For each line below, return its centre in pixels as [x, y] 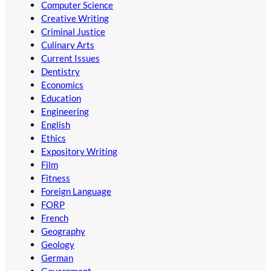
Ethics [54, 138]
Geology [58, 245]
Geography [63, 231]
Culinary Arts [68, 45]
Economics [62, 85]
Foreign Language [76, 191]
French [55, 218]
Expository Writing [79, 152]
